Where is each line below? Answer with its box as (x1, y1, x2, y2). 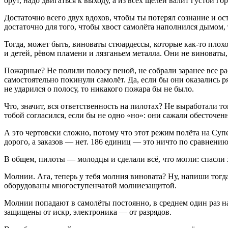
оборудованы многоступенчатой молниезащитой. (4, 181, 177, 190)
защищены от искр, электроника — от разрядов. (4, 207, 172, 216)
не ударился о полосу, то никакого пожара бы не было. (4, 84, 194, 93)
